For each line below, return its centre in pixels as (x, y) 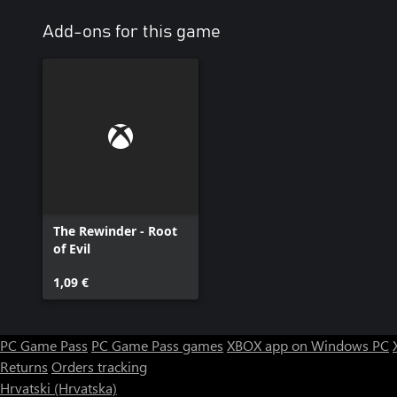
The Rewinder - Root (115, 231)
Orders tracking (99, 367)
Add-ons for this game (132, 32)
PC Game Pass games (157, 346)
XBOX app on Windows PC (308, 346)
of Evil (72, 249)
